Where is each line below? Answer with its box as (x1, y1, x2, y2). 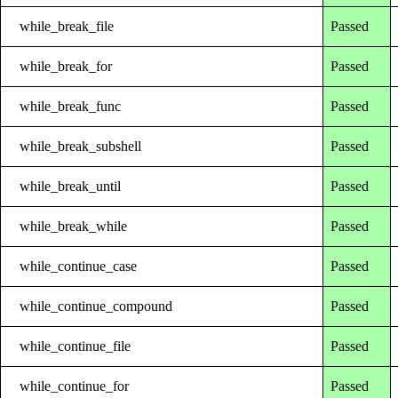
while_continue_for (20, 378, 130, 394)
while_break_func (20, 98, 122, 114)
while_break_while (20, 218, 128, 234)
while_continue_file (20, 338, 131, 354)
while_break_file (20, 18, 115, 34)
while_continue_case (20, 258, 138, 274)
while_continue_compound (20, 298, 173, 314)
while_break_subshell (20, 138, 142, 154)
